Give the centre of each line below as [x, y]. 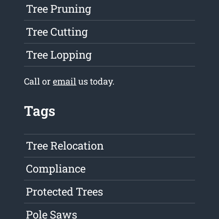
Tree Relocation [65, 146]
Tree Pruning [59, 9]
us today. [96, 81]
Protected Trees [65, 192]
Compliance [56, 169]
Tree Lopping [59, 55]
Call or [39, 81]
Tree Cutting [57, 32]
